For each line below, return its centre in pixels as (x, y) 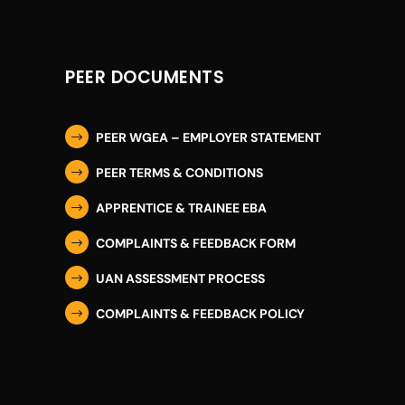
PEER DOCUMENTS (145, 77)
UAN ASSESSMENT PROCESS (180, 278)
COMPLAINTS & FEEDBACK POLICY (200, 313)
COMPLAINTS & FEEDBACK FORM (196, 243)
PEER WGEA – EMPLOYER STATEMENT (208, 137)
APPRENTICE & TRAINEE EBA (181, 207)
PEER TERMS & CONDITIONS (179, 172)
